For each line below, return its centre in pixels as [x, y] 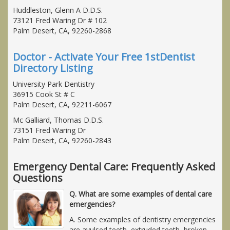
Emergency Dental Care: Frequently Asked [114, 166]
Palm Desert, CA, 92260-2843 [62, 140]
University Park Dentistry [54, 84]
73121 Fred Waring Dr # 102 [60, 20]
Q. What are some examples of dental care [141, 194]
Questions [38, 178]
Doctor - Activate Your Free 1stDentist [104, 56]
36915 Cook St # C [44, 94]
